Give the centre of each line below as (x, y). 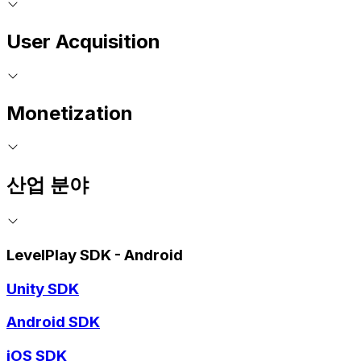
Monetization (70, 113)
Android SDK (53, 322)
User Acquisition (83, 41)
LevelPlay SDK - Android (95, 255)
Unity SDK (43, 288)
